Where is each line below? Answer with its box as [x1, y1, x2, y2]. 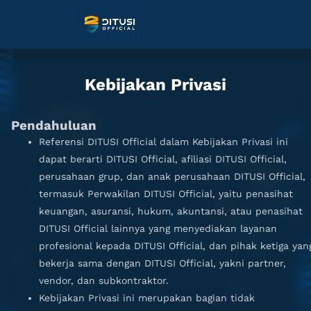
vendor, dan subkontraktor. [39, 275, 169, 286]
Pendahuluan [11, 118, 96, 133]
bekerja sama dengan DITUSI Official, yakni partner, [39, 258, 286, 269]
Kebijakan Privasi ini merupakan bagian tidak [39, 292, 255, 303]
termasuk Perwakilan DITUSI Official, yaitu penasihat [39, 188, 293, 199]
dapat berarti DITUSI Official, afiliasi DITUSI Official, [39, 153, 287, 165]
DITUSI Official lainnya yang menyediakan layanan [39, 223, 277, 234]
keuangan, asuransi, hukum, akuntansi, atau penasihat [39, 205, 303, 217]
